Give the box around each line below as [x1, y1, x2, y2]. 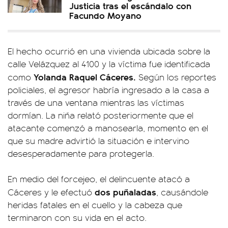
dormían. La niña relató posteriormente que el [8, 109, 193, 122]
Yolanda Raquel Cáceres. [34, 70, 138, 83]
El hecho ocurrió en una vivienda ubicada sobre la [8, 45, 210, 58]
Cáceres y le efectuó [8, 186, 95, 198]
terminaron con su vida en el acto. [8, 211, 147, 224]
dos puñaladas [95, 185, 156, 198]
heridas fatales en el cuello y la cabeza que [8, 198, 182, 211]
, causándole [156, 186, 208, 198]
